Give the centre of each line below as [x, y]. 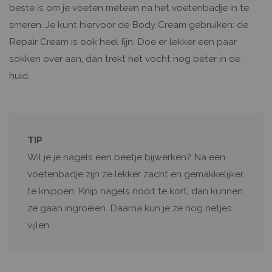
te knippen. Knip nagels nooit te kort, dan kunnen [135, 191]
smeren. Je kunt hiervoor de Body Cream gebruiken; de [129, 24]
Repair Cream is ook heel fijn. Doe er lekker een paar [123, 41]
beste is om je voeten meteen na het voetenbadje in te [129, 7]
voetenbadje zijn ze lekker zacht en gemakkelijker [135, 174]
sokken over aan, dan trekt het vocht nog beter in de [125, 58]
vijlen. [39, 225]
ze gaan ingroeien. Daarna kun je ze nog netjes [130, 208]
